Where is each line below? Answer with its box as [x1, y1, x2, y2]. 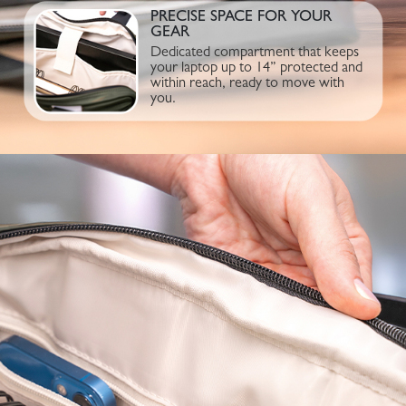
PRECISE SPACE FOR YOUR [150, 10, 332, 26]
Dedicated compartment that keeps [150, 46, 359, 62]
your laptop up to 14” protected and [150, 62, 362, 77]
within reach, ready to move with [150, 77, 344, 92]
